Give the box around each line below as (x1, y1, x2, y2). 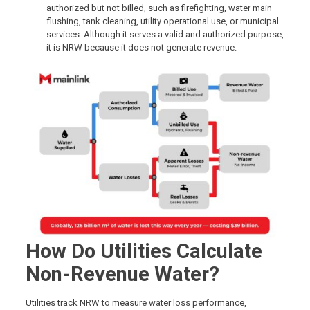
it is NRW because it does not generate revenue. (46, 42, 239, 53)
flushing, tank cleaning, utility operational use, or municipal (46, 16, 279, 27)
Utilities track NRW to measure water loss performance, (25, 298, 246, 309)
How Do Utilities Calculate (25, 239, 262, 264)
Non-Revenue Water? (25, 262, 219, 286)
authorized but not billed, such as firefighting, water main (46, 3, 272, 14)
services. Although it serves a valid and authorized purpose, (46, 29, 284, 40)
